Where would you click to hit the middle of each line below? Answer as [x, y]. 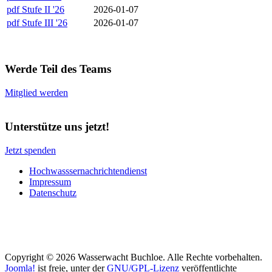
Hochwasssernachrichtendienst [88, 171]
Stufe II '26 [43, 10]
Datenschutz [53, 193]
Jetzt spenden [30, 151]
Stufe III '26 [45, 23]
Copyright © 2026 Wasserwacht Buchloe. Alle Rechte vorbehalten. [134, 257]
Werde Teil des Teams [58, 69]
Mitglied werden [36, 92]
